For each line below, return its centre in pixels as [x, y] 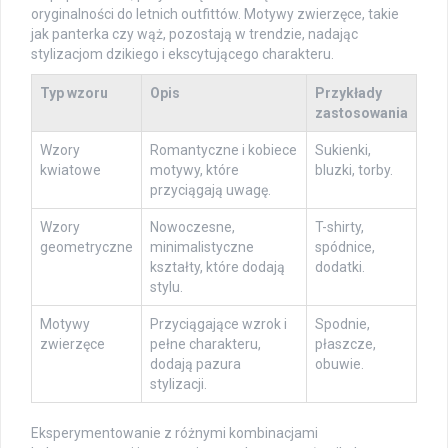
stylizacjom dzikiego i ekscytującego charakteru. [182, 54]
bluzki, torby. [354, 170]
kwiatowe [70, 170]
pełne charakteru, [205, 344]
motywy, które [194, 170]
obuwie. [339, 364]
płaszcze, [345, 344]
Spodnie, [342, 324]
